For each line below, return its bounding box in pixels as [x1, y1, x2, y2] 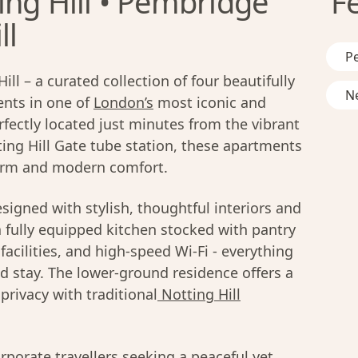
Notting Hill [161, 284, 241, 304]
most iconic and [153, 93, 266, 112]
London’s [93, 93, 153, 112]
